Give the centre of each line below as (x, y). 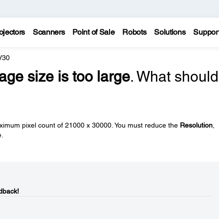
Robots (134, 32)
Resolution (196, 125)
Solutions (170, 32)
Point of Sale (94, 32)
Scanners (49, 32)
